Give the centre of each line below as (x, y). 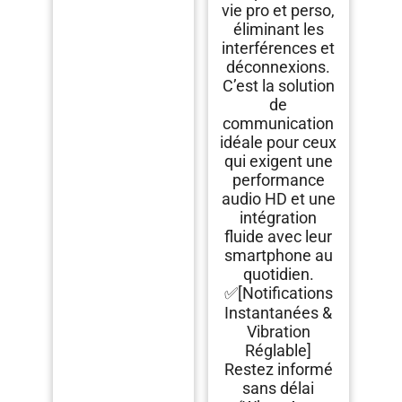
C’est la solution (278, 86)
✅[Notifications (278, 293)
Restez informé (278, 370)
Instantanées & (279, 313)
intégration (279, 218)
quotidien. (278, 275)
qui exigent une (278, 162)
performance (278, 180)
